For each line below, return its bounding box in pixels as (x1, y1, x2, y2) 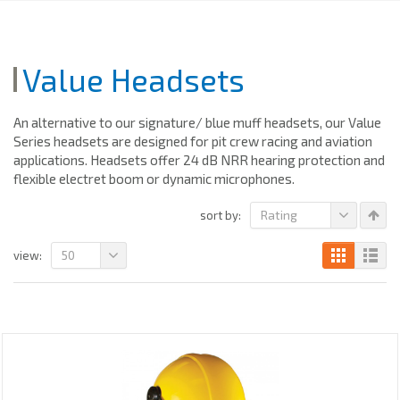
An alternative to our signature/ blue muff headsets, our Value (13, 114, 381, 131)
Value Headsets (22, 61, 245, 99)
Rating (261, 207, 297, 223)
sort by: (200, 208, 241, 223)
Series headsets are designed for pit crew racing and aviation (13, 133, 372, 150)
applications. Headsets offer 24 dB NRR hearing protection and (13, 152, 385, 169)
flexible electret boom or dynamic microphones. (13, 171, 295, 187)
